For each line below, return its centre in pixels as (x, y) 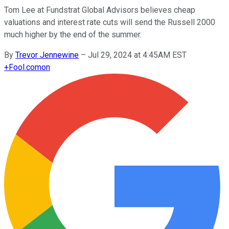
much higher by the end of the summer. (73, 34)
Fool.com (25, 67)
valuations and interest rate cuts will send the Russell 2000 (110, 22)
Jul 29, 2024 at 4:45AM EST (137, 55)
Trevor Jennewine (47, 55)
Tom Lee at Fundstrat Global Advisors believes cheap (100, 10)
